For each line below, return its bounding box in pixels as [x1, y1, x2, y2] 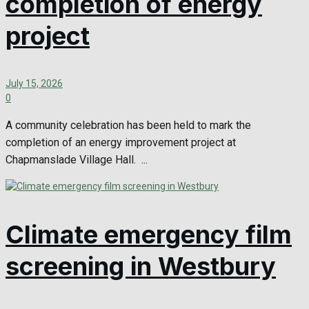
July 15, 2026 [6, 77, 63, 89]
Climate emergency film [6, 219, 292, 250]
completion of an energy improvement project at [6, 135, 236, 149]
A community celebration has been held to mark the [6, 118, 251, 132]
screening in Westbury [6, 250, 276, 281]
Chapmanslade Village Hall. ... [6, 152, 148, 166]
